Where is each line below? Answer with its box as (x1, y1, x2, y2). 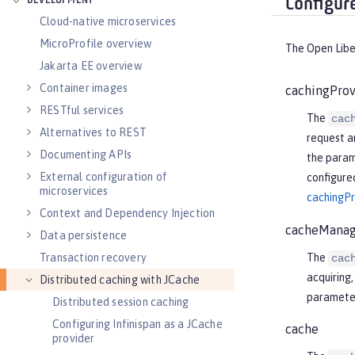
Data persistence (40, 229, 128, 242)
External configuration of (40, 170, 167, 183)
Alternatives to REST (40, 126, 147, 139)
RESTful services (40, 104, 124, 116)
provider (52, 332, 95, 345)
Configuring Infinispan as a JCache (52, 318, 223, 330)
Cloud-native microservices (40, 15, 177, 28)
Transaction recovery (40, 251, 147, 264)
